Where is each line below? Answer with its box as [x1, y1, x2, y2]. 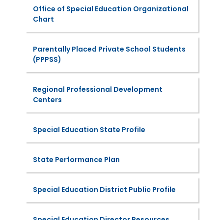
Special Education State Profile [32, 125, 145, 135]
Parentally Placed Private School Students [32, 44, 186, 54]
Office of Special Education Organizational [32, 4, 189, 14]
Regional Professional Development [32, 84, 163, 94]
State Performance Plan [32, 155, 120, 165]
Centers [32, 95, 62, 105]
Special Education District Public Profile [32, 185, 176, 194]
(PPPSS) [32, 55, 61, 64]
